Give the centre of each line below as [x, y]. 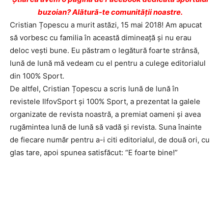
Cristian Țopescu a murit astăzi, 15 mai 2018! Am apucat [106, 25]
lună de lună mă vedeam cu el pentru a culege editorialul [108, 63]
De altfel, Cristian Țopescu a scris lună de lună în [94, 89]
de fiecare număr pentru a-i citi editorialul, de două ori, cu [110, 140]
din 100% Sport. [37, 76]
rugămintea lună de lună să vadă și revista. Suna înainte [106, 127]
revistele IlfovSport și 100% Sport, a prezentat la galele [105, 101]
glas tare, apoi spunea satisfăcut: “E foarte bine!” [94, 152]
